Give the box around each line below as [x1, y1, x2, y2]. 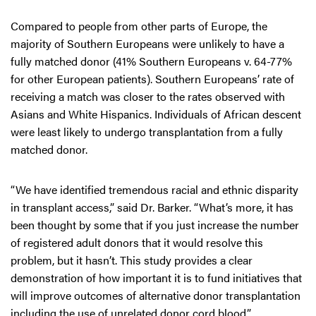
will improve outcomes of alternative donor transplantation [11, 287, 300, 303]
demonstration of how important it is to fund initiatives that [11, 269, 302, 286]
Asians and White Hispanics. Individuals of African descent [11, 106, 301, 122]
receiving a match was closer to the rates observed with [11, 88, 285, 104]
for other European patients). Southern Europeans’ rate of [11, 71, 294, 87]
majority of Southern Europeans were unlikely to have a [11, 35, 284, 51]
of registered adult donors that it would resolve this [11, 234, 263, 250]
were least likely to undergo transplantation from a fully [11, 123, 283, 140]
